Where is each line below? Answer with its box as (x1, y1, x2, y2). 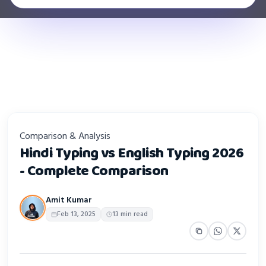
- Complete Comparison (20, 159, 169, 183)
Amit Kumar (46, 193, 92, 207)
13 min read (112, 208, 148, 220)
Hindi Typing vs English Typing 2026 (20, 141, 244, 165)
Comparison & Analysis (20, 128, 110, 144)
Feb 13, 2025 (57, 208, 96, 220)
